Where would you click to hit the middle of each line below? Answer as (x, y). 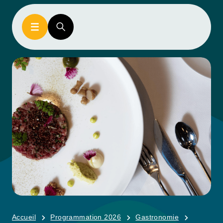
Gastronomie (157, 217)
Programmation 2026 (86, 217)
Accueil (24, 217)
